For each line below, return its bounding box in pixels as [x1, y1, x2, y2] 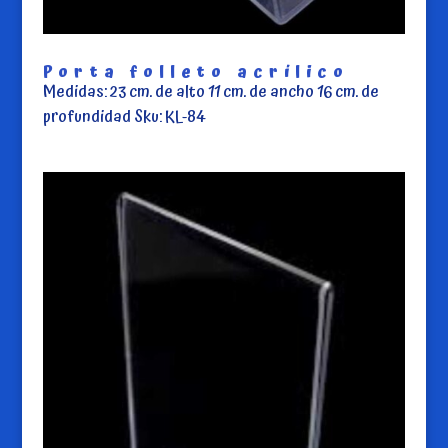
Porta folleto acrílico [42, 58, 349, 85]
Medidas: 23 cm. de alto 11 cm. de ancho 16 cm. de [42, 77, 379, 106]
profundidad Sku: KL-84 [42, 102, 206, 131]
